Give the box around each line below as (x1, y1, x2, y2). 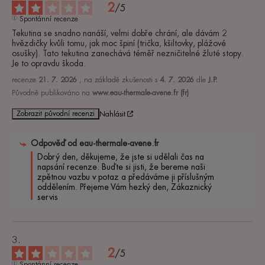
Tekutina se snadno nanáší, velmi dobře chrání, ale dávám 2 (12, 29, 227, 38)
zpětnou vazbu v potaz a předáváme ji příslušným (37, 173, 214, 182)
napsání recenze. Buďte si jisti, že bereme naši (37, 163, 205, 172)
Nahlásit (99, 110, 125, 118)
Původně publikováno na (12, 89, 92, 97)
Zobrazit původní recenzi (17, 110, 95, 118)
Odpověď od (31, 139, 79, 148)
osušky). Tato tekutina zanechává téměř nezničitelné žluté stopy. (12, 49, 244, 58)
